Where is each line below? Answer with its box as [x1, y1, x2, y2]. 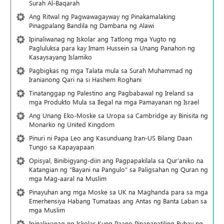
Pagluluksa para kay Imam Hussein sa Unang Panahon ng [29, 43, 195, 52]
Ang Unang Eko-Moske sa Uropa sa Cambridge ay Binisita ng [29, 110, 208, 119]
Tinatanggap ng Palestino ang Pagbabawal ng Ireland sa [29, 88, 193, 97]
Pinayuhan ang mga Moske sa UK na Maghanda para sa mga [29, 187, 208, 196]
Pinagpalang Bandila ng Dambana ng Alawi [29, 20, 154, 29]
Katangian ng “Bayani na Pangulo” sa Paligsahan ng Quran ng [29, 164, 208, 173]
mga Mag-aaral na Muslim [29, 173, 106, 182]
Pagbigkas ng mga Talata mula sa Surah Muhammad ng [29, 65, 192, 74]
